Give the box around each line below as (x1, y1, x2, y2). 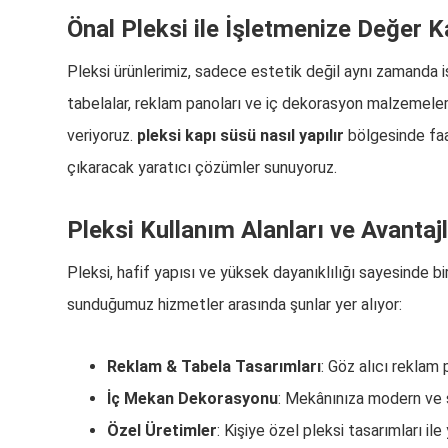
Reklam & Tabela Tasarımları (107, 357, 322, 376)
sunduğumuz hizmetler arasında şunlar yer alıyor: (67, 295, 403, 314)
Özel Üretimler (107, 421, 218, 440)
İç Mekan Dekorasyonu (107, 389, 279, 408)
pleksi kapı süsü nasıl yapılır (137, 126, 345, 145)
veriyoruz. (67, 126, 138, 145)
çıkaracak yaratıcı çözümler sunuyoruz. (67, 158, 338, 177)
